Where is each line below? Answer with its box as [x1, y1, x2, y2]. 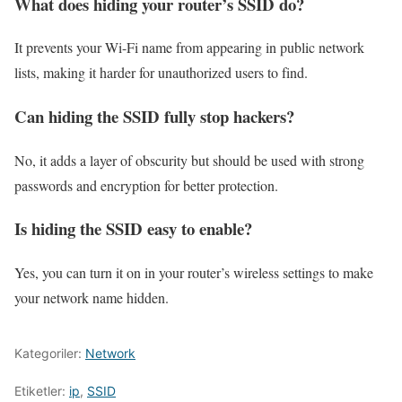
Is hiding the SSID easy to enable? [14, 216, 252, 241]
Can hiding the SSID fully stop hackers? [14, 103, 294, 128]
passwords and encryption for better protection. [14, 175, 278, 195]
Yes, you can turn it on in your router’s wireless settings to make [14, 263, 373, 283]
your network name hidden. [14, 288, 169, 308]
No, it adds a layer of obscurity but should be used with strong [14, 150, 364, 170]
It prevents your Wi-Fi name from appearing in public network [14, 38, 364, 57]
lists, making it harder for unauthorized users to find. [14, 63, 308, 83]
